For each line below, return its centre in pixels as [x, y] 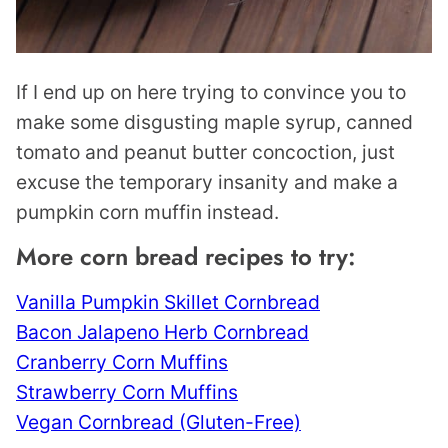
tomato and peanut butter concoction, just [205, 151]
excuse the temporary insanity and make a [207, 181]
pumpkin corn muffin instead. [147, 211]
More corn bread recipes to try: [186, 256]
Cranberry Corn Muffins [122, 361]
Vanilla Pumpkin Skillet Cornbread [168, 301]
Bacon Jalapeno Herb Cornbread [162, 331]
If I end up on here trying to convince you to [211, 91]
